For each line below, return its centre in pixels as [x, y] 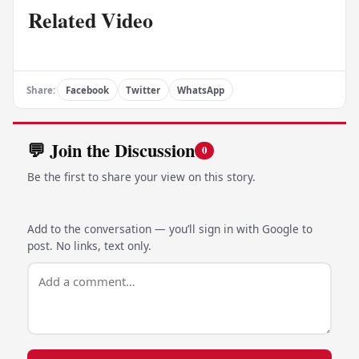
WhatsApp [201, 90]
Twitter [143, 90]
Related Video [90, 20]
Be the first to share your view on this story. [141, 177]
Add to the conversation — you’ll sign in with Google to [169, 229]
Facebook [87, 90]
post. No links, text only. [89, 246]
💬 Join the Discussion [111, 150]
